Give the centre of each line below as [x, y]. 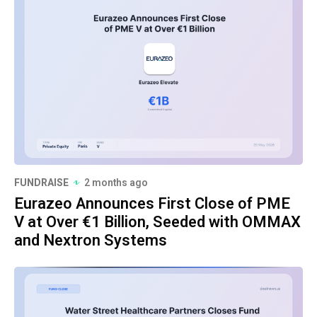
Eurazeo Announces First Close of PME [152, 203]
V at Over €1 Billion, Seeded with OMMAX [157, 222]
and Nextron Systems [91, 240]
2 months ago [116, 183]
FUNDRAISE [41, 183]
